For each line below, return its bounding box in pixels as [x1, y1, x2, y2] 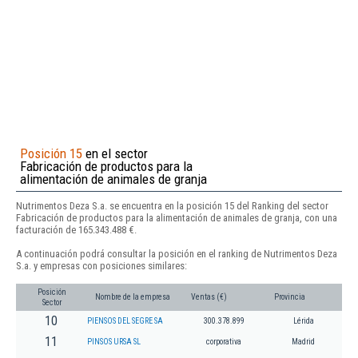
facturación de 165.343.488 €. [16, 223, 137, 236]
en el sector [82, 145, 148, 161]
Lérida [292, 316, 314, 326]
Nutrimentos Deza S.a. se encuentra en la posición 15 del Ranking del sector [16, 199, 328, 212]
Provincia [274, 292, 305, 302]
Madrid [292, 337, 315, 347]
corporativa [206, 337, 241, 347]
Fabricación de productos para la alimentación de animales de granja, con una [16, 211, 337, 224]
